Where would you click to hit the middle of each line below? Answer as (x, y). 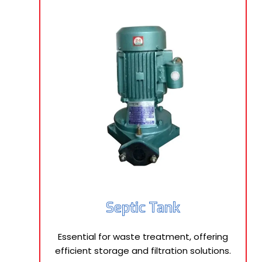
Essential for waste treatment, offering (143, 237)
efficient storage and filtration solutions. (143, 251)
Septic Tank (143, 208)
